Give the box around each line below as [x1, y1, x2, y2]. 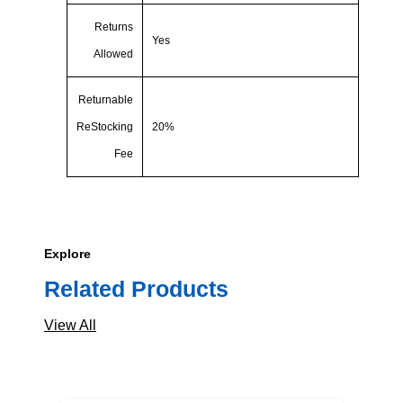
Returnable [78, 94, 133, 107]
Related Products [44, 276, 228, 302]
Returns [94, 21, 133, 34]
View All [44, 318, 96, 334]
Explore [44, 246, 91, 262]
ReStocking [76, 121, 133, 134]
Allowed [94, 48, 133, 61]
